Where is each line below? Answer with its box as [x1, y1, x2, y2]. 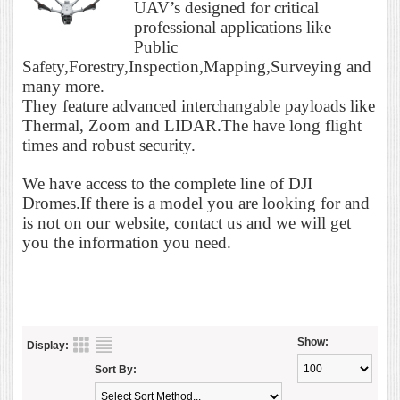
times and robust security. [22, 135, 196, 154]
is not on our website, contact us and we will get [22, 212, 351, 232]
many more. [22, 76, 104, 96]
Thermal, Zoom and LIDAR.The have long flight [22, 115, 362, 135]
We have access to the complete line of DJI [22, 173, 312, 193]
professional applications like [134, 17, 331, 37]
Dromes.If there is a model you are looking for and [22, 193, 370, 212]
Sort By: [95, 362, 137, 376]
